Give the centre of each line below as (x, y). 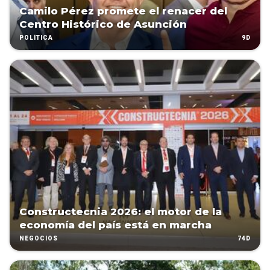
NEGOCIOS (39, 239)
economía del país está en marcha (115, 225)
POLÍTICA (36, 38)
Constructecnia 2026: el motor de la (121, 212)
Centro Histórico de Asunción (103, 24)
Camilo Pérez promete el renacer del (123, 11)
